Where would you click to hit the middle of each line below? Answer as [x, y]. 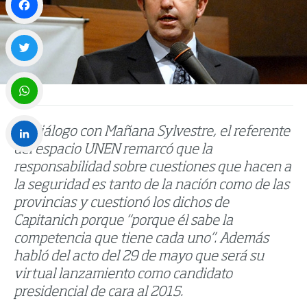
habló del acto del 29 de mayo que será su [139, 257]
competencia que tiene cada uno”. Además [141, 240]
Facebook [26, 35]
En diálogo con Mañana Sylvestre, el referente [152, 133]
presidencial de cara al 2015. [98, 293]
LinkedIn [25, 163]
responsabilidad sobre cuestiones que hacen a [152, 168]
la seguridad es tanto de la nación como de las [151, 186]
